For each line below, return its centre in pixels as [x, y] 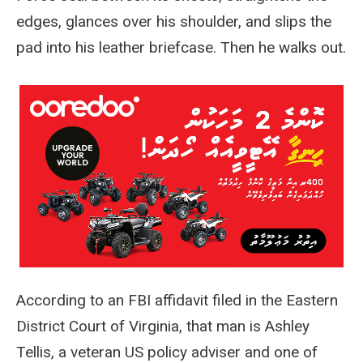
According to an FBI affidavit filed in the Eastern [177, 300]
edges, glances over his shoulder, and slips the [174, 21]
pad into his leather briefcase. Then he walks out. [181, 47]
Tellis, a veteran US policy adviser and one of [167, 352]
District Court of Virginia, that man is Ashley [163, 326]
